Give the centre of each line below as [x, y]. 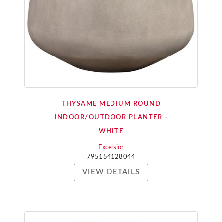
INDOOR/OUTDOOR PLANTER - [111, 118]
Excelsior [111, 147]
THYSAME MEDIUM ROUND [111, 104]
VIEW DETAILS [111, 172]
